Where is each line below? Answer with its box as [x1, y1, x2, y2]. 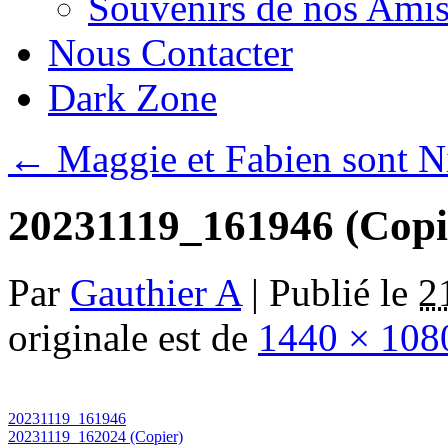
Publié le [269, 270, 408, 314]
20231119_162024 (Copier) [8, 427, 183, 445]
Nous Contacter [48, 31, 293, 74]
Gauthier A [70, 270, 241, 314]
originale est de [8, 315, 258, 359]
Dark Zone [48, 76, 217, 119]
